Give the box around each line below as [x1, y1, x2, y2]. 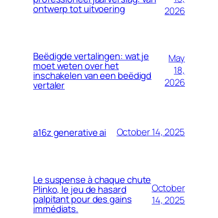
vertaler [33, 78, 65, 91]
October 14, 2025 [116, 126, 185, 139]
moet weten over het [33, 59, 119, 72]
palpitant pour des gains [33, 192, 132, 205]
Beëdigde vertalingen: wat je [33, 49, 149, 62]
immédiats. [33, 202, 79, 215]
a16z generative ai [33, 126, 107, 139]
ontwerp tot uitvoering [33, 2, 125, 15]
